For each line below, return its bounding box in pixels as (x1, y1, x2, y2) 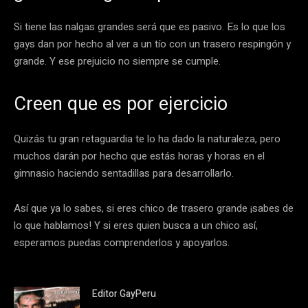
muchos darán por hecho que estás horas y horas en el (14, 148, 265, 164)
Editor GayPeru (92, 286, 156, 301)
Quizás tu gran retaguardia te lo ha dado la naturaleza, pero (14, 131, 280, 146)
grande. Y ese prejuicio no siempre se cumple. (14, 53, 221, 69)
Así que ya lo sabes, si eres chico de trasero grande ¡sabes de (14, 200, 294, 216)
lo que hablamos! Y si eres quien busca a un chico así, (14, 217, 258, 233)
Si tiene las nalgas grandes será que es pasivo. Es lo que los (14, 19, 285, 34)
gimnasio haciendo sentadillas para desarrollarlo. (14, 165, 234, 181)
